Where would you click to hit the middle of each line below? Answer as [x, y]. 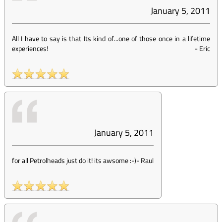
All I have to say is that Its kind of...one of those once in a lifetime [111, 38]
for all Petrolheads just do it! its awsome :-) [74, 160]
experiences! [30, 48]
